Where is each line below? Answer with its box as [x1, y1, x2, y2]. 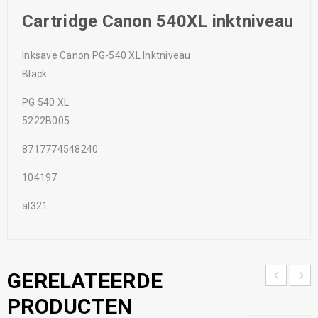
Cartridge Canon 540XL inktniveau [22, 11, 293, 31]
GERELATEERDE [7, 268, 163, 293]
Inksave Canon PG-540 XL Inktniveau [22, 49, 191, 61]
